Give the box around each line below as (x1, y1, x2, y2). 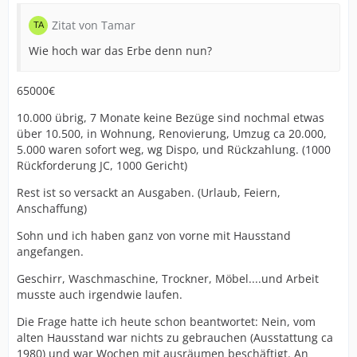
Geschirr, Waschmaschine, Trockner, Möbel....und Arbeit (17, 271, 319, 286)
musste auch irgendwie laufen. (17, 287, 182, 302)
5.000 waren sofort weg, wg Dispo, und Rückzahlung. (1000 (17, 142, 331, 157)
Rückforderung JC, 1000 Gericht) (17, 158, 187, 173)
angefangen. (17, 244, 84, 259)
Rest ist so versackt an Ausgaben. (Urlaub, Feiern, (17, 185, 280, 200)
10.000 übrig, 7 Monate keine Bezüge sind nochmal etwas (17, 110, 324, 125)
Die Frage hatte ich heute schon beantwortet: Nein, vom (17, 314, 316, 329)
